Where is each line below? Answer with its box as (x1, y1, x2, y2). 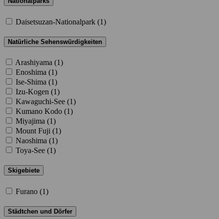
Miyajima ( (16, 117, 49, 126)
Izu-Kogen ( (16, 88, 53, 96)
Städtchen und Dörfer (8, 207, 72, 215)
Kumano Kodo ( (16, 107, 66, 116)
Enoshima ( (16, 68, 51, 77)
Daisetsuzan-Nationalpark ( (16, 17, 100, 26)
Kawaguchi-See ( (16, 97, 69, 106)
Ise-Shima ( (16, 78, 51, 87)
